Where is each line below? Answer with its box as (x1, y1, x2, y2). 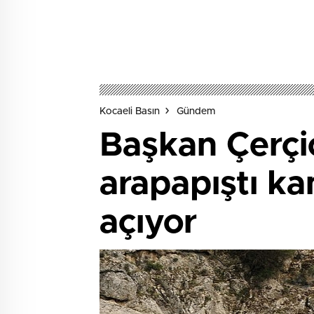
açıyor (100, 206, 197, 240)
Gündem (177, 107, 215, 117)
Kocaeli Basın (100, 107, 160, 117)
